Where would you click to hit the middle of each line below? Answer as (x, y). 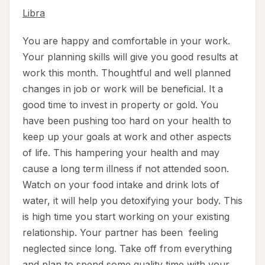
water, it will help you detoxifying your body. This (132, 201)
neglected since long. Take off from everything (127, 249)
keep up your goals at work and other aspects (127, 137)
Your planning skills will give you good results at (130, 57)
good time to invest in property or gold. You (120, 105)
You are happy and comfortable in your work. (126, 41)
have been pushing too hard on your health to (127, 121)
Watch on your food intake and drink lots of (121, 185)
